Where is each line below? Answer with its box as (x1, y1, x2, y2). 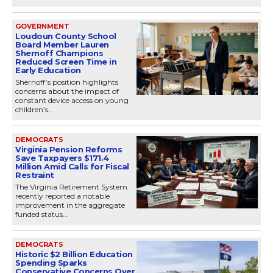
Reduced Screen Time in (15, 56, 116, 66)
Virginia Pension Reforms (15, 144, 122, 154)
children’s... (15, 104, 54, 114)
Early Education (15, 65, 81, 75)
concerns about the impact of (15, 86, 119, 96)
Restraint (15, 169, 54, 180)
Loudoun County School (15, 30, 116, 41)
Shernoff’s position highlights (15, 77, 118, 87)
